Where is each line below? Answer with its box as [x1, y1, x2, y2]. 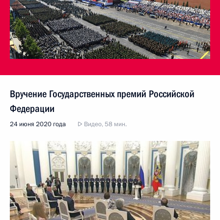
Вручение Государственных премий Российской [10, 88, 194, 100]
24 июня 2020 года [10, 120, 66, 129]
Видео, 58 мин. [82, 120, 127, 129]
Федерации [10, 103, 55, 115]
